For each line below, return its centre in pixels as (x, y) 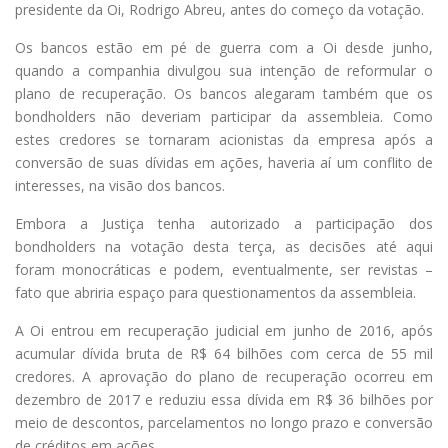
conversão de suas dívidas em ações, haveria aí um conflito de (224, 162)
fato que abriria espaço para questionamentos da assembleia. (215, 292)
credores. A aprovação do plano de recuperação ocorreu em (224, 376)
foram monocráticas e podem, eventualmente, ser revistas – (224, 269)
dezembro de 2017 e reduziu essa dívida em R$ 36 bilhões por (224, 399)
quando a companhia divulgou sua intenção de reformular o (224, 70)
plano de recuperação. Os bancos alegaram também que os (224, 93)
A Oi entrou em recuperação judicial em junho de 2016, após (224, 330)
